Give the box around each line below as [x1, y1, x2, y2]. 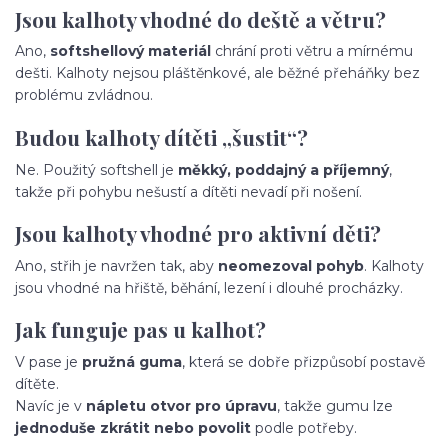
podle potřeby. [251, 419, 357, 438]
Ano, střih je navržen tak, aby [15, 256, 218, 275]
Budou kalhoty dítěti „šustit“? [15, 122, 308, 151]
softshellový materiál [50, 42, 211, 61]
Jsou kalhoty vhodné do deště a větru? [15, 4, 386, 33]
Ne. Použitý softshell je [15, 160, 178, 179]
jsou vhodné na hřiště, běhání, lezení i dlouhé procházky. [15, 278, 403, 297]
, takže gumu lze [277, 397, 393, 416]
